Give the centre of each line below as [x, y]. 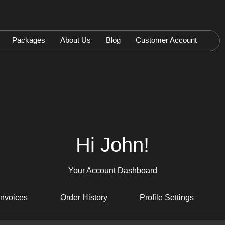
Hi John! [113, 145]
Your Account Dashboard [113, 171]
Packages [29, 40]
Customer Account [166, 40]
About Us [76, 40]
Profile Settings [167, 198]
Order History [84, 198]
